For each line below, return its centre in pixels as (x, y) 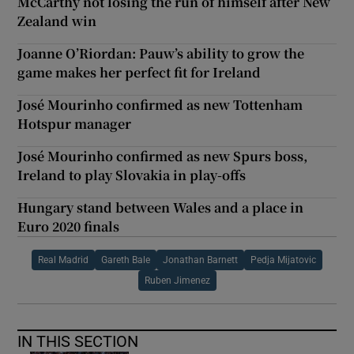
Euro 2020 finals (69, 226)
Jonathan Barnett (200, 260)
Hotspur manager (75, 123)
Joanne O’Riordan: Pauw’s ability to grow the (161, 53)
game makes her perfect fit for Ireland (139, 72)
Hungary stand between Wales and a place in (161, 207)
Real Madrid (63, 260)
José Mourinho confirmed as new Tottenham (160, 104)
